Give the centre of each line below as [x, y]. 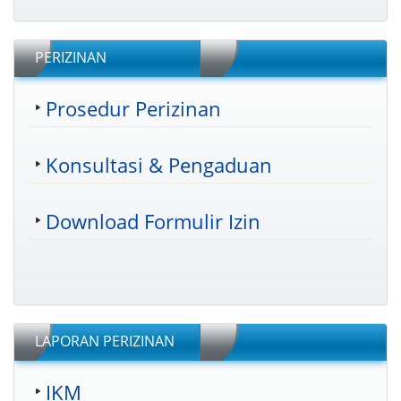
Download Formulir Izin [153, 221]
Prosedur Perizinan [133, 108]
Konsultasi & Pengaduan [159, 165]
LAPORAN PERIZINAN [105, 341]
